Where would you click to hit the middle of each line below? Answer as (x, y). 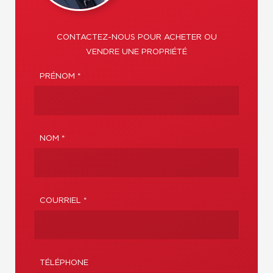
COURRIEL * (63, 201)
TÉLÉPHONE (64, 263)
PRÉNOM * (60, 77)
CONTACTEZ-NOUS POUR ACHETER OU (136, 38)
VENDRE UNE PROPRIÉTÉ (136, 52)
